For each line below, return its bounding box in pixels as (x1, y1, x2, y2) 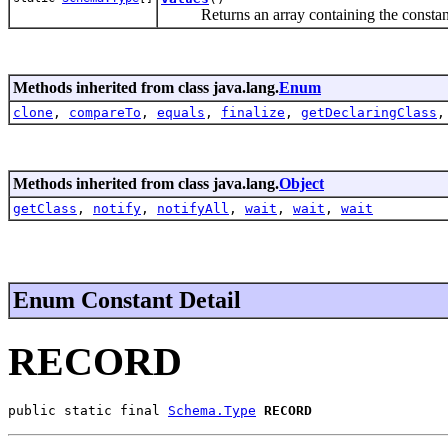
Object (279, 174, 324, 192)
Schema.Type (168, 403, 256, 419)
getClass (13, 200, 77, 216)
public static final (8, 403, 168, 419)
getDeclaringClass (301, 104, 437, 120)
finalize (221, 104, 285, 120)
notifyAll (157, 200, 229, 216)
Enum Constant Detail (13, 286, 241, 313)
